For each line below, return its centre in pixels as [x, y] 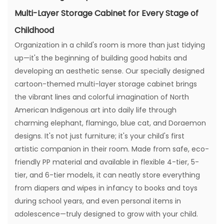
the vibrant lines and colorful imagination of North [102, 97]
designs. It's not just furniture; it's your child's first [99, 136]
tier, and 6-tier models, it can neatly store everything [107, 175]
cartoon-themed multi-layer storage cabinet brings [106, 84]
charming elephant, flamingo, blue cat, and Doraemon [110, 123]
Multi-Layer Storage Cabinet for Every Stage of [106, 13]
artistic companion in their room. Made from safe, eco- [112, 149]
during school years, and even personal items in [98, 201]
